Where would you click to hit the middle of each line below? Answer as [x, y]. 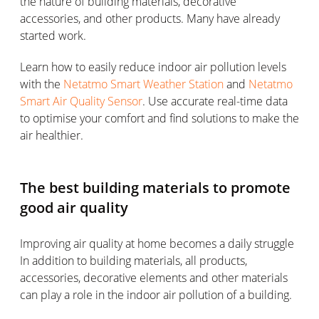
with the [42, 84]
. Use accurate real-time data [215, 101]
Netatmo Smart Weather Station [143, 84]
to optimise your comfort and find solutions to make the [159, 118]
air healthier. [52, 135]
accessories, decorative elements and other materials [154, 277]
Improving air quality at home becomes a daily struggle [157, 243]
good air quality [74, 207]
